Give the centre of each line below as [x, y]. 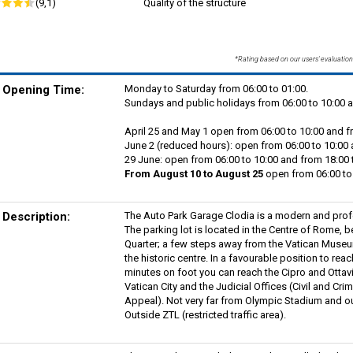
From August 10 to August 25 [193, 173]
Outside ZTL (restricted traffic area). [205, 314]
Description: [36, 216]
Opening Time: [43, 89]
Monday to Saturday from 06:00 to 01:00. [216, 88]
